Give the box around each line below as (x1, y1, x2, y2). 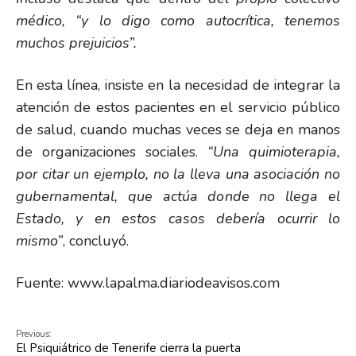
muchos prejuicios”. (16, 33, 137, 52)
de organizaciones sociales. (16, 142, 207, 161)
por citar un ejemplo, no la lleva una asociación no (16, 164, 340, 184)
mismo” (16, 231, 63, 250)
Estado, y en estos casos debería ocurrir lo (16, 209, 340, 228)
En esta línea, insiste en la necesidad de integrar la (16, 75, 340, 95)
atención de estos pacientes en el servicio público (16, 98, 340, 117)
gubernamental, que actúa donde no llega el (16, 187, 340, 206)
